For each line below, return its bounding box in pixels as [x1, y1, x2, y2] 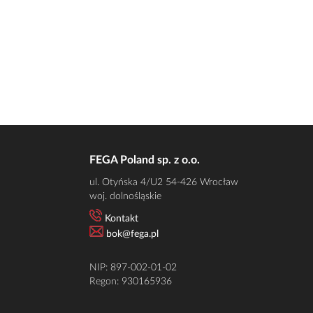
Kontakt [102, 214, 138, 224]
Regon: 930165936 [89, 277, 172, 286]
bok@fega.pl [106, 229, 159, 239]
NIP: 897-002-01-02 [89, 263, 177, 272]
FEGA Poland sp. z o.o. [89, 154, 200, 166]
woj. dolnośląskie [89, 191, 161, 201]
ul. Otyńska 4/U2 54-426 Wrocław [89, 177, 238, 187]
